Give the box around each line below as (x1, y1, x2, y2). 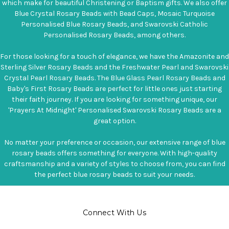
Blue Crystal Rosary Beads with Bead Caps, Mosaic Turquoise (14, 9, 215, 18)
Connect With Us (83, 208, 146, 217)
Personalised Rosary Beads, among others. (43, 30, 186, 39)
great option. (93, 116, 136, 125)
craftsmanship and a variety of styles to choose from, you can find (4, 159, 225, 168)
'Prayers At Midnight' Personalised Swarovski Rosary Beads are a (8, 105, 221, 114)
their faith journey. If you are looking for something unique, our (12, 95, 217, 104)
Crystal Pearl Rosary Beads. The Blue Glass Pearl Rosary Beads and (4, 73, 225, 82)
